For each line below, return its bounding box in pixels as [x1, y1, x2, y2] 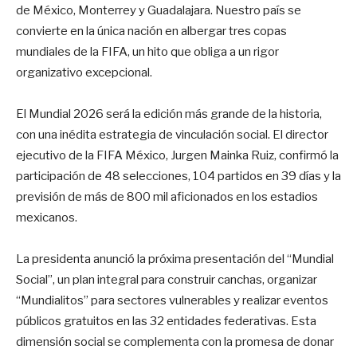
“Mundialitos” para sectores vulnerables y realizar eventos [16, 292, 328, 308]
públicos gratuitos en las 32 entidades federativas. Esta [16, 313, 316, 328]
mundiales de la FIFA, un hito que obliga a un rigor [16, 44, 279, 59]
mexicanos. [16, 210, 77, 225]
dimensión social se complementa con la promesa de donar [16, 334, 334, 349]
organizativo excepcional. [16, 65, 152, 80]
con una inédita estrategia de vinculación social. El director [16, 127, 328, 142]
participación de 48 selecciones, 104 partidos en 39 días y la [16, 168, 341, 183]
